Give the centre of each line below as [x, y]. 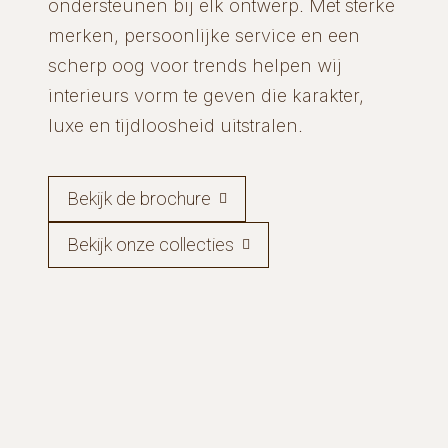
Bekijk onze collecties [150, 244]
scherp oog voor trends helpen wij [194, 65]
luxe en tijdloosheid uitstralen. [175, 125]
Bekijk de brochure [138, 198]
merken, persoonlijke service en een [203, 35]
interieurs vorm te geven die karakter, [205, 95]
